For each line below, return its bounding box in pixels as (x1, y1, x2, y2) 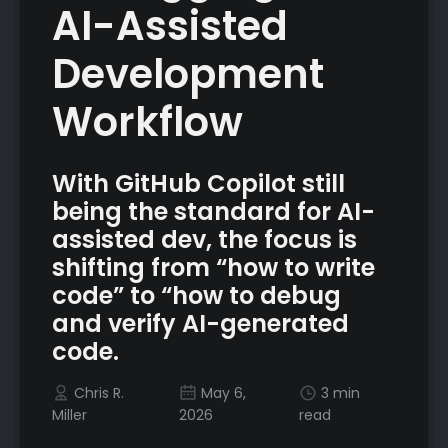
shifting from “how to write (52, 250, 375, 284)
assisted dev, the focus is (52, 222, 357, 256)
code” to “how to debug (52, 278, 341, 312)
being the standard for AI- (52, 194, 375, 228)
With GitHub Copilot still (52, 166, 345, 200)
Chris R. (74, 382, 124, 403)
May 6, (200, 382, 246, 403)
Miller (52, 404, 87, 425)
